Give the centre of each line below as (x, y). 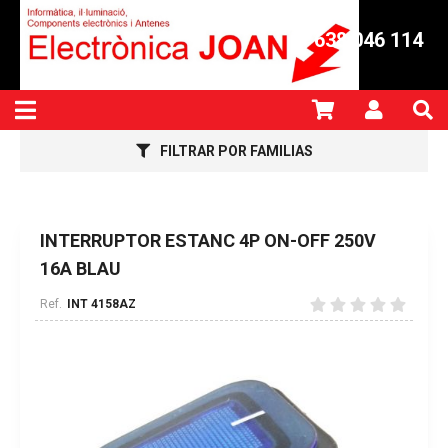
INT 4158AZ (101, 304)
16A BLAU (80, 268)
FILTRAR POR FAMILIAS (236, 151)
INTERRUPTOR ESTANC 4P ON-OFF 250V (208, 240)
